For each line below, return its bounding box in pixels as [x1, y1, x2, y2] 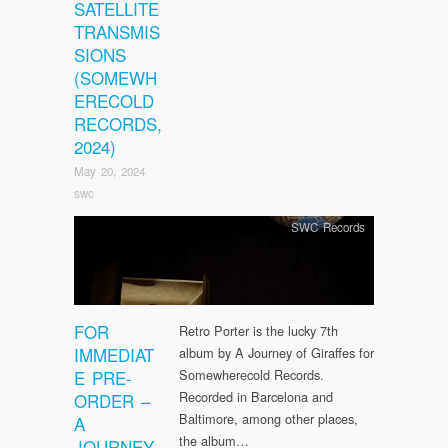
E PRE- [74, 364, 132, 390]
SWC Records [290, 218, 365, 235]
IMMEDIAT [74, 341, 154, 367]
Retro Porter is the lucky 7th [179, 320, 338, 340]
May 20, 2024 [74, 162, 145, 179]
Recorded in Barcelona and [179, 386, 333, 406]
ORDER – [74, 387, 150, 413]
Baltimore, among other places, [179, 408, 358, 428]
